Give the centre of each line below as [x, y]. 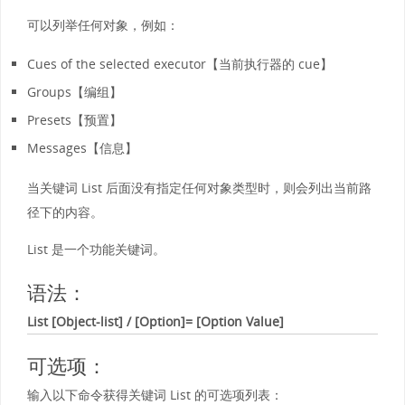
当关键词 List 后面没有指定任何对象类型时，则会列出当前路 [199, 187]
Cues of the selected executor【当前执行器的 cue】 [179, 64]
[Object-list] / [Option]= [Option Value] [167, 322]
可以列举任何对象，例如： [103, 24]
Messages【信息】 [82, 148]
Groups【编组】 [74, 92]
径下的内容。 [65, 212]
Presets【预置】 [74, 120]
